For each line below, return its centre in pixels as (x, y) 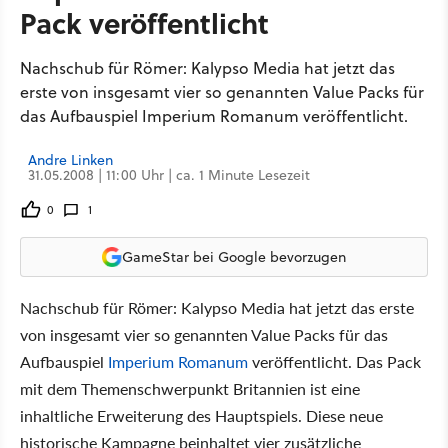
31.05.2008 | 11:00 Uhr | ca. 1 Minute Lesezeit (169, 175)
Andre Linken (70, 160)
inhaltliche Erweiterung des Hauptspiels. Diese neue (201, 415)
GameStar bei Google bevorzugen (234, 256)
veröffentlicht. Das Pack (334, 361)
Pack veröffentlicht (144, 22)
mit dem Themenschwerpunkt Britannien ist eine (190, 388)
